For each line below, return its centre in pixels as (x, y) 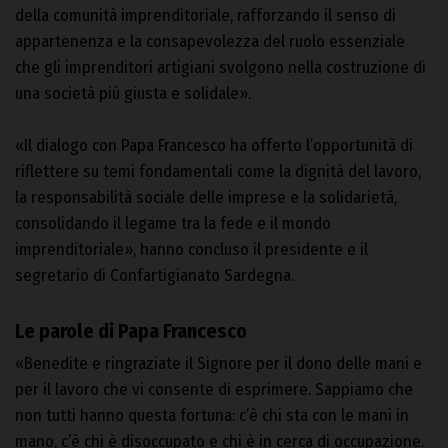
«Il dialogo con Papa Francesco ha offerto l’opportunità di (214, 145)
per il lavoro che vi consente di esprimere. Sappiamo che (214, 389)
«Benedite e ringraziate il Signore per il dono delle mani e (218, 363)
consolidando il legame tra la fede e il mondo (173, 223)
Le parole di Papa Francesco (131, 330)
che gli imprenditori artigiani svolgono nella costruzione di (220, 67)
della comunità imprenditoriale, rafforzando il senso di (205, 15)
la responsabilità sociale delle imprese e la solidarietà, (206, 197)
